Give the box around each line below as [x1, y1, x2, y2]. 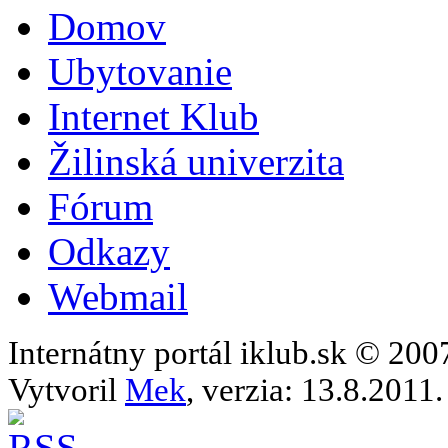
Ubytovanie [48, 49, 232, 93]
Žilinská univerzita [48, 139, 344, 183]
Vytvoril [8, 371, 125, 408]
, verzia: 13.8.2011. [186, 371, 443, 408]
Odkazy [48, 229, 170, 273]
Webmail [48, 274, 188, 318]
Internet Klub [48, 94, 259, 138]
